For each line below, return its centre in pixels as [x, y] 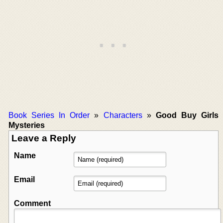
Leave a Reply [44, 138]
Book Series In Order [49, 115]
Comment [32, 203]
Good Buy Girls [187, 115]
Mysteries [27, 125]
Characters [123, 115]
